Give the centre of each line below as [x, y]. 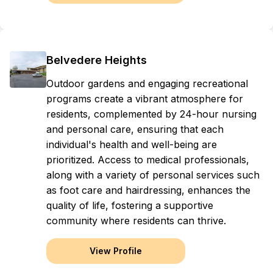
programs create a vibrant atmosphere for [145, 99]
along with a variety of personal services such [153, 175]
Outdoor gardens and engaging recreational [147, 83]
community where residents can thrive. [136, 221]
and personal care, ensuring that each [135, 129]
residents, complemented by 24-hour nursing [151, 114]
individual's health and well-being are [132, 144]
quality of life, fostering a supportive [130, 205]
